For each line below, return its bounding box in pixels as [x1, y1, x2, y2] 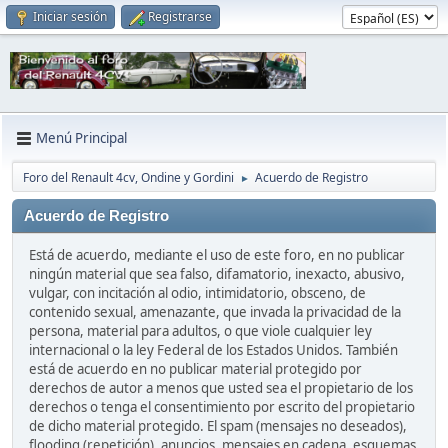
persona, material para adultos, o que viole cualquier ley [29, 321, 372, 340]
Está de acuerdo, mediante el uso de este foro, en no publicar [29, 245, 405, 264]
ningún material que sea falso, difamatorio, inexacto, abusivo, [29, 264, 405, 283]
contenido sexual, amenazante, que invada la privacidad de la [29, 302, 401, 321]
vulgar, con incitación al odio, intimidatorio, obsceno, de [29, 283, 366, 302]
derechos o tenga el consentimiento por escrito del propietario [29, 397, 415, 416]
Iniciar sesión [33, 8, 107, 25]
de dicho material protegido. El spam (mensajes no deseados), [29, 416, 407, 435]
